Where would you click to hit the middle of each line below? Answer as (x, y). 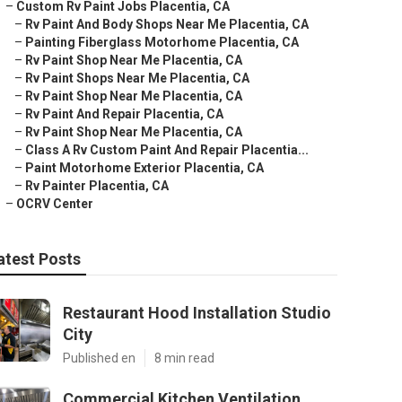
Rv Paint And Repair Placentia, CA (124, 114)
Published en (99, 358)
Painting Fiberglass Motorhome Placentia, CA (162, 42)
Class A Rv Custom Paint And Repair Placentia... (167, 150)
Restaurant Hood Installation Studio (197, 313)
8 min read (184, 358)
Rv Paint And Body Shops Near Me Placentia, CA (167, 24)
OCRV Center (55, 204)
